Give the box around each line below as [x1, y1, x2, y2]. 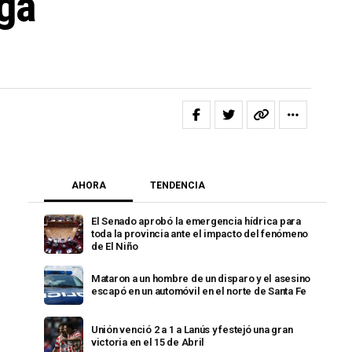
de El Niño [91, 240, 138, 252]
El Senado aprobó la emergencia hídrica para [91, 215, 301, 227]
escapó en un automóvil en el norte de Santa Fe [91, 285, 307, 297]
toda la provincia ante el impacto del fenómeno [91, 228, 309, 240]
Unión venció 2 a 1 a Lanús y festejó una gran [91, 324, 293, 335]
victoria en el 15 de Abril [91, 336, 205, 348]
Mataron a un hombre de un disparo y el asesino [91, 273, 311, 284]
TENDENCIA [149, 180, 205, 191]
